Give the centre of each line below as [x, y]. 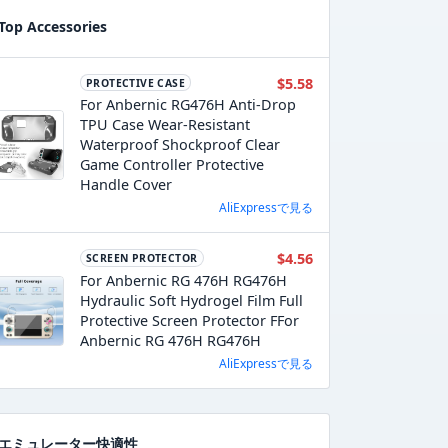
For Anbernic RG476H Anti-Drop [187, 105]
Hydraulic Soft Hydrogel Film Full [191, 300]
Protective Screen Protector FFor [189, 320]
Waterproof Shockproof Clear [179, 145]
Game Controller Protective [171, 165]
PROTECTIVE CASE [135, 82]
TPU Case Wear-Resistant [164, 125]
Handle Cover [125, 185]
